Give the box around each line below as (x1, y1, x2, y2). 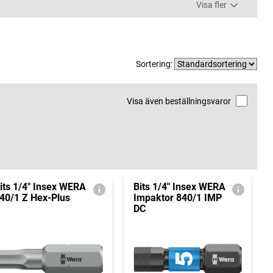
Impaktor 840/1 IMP (133, 192, 222, 204)
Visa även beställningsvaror (126, 96, 231, 107)
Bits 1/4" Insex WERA (133, 181, 225, 193)
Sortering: (136, 59, 174, 69)
